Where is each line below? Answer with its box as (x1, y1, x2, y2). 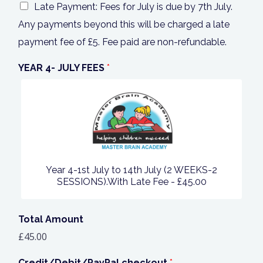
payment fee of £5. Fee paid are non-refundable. (18, 36, 227, 48)
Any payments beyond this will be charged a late (18, 19, 230, 31)
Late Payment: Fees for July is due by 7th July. (34, 1, 232, 13)
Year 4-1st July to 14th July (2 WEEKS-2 (46, 164, 217, 176)
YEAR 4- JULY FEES (18, 62, 107, 74)
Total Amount (18, 214, 83, 225)
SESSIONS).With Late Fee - (56, 176, 177, 188)
